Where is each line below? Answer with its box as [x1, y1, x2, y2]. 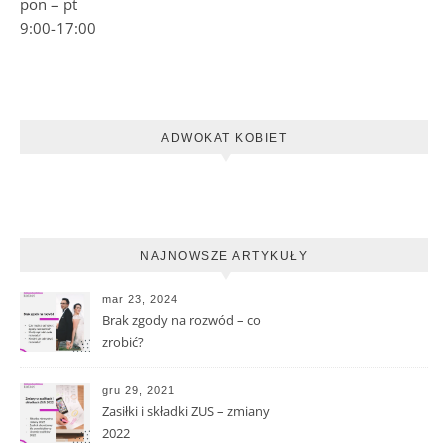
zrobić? [102, 333, 144, 351]
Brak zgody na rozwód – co [102, 311, 261, 329]
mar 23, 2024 [102, 293, 178, 305]
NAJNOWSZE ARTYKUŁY [140, 249, 308, 263]
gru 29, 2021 [102, 384, 175, 396]
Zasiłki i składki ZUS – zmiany [102, 402, 270, 420]
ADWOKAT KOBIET [161, 131, 287, 145]
